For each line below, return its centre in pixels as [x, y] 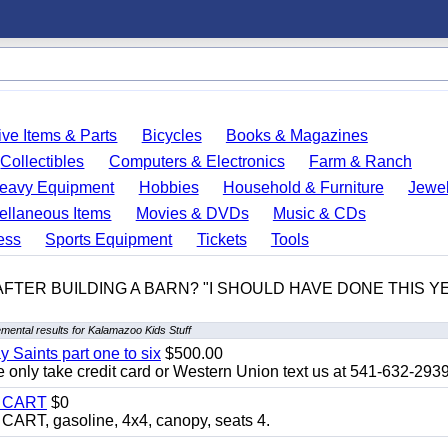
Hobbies [168, 187]
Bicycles [171, 135]
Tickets [221, 239]
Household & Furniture [303, 187]
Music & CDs [319, 213]
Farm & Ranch [360, 161]
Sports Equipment [109, 239]
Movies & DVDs [192, 213]
